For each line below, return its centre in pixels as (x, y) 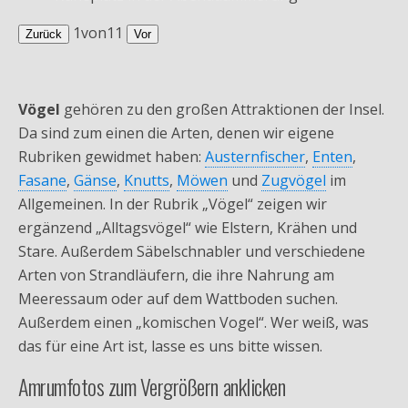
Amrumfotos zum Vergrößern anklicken (152, 386)
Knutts (147, 180)
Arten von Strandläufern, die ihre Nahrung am (176, 275)
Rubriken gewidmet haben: (112, 156)
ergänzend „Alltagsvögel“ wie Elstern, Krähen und (188, 227)
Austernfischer (255, 156)
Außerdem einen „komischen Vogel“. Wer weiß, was (194, 322)
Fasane (42, 180)
